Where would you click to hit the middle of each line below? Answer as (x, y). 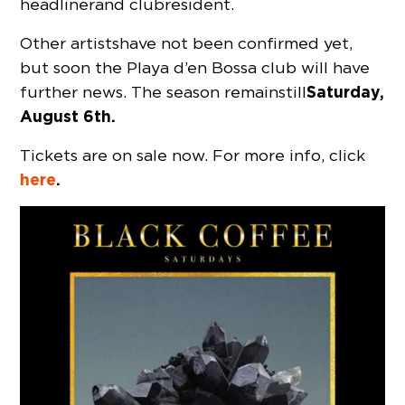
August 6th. (68, 117)
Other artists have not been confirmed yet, (187, 43)
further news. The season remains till (164, 92)
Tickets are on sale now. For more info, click (193, 155)
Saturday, (346, 92)
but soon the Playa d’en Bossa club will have (195, 68)
